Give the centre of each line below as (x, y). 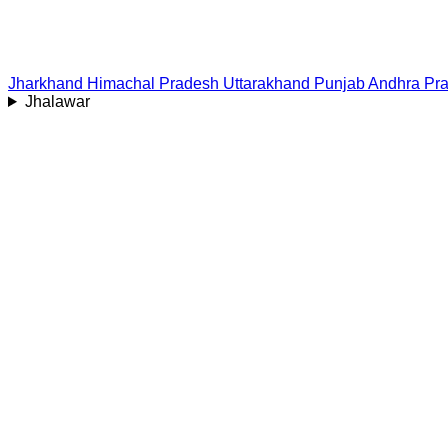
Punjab (339, 83)
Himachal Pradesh (153, 83)
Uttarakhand (266, 83)
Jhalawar (57, 101)
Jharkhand (45, 83)
